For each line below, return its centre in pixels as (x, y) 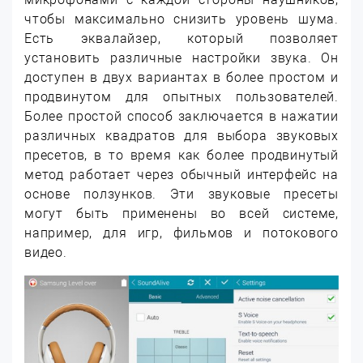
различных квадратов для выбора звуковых (181, 135)
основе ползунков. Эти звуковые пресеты (181, 194)
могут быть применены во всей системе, (181, 213)
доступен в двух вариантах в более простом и (181, 77)
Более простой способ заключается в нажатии (181, 116)
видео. (46, 252)
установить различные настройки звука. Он (181, 58)
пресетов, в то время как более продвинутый (181, 155)
